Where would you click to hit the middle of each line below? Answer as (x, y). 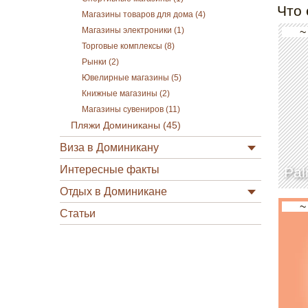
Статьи (78, 213)
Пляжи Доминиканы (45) (126, 125)
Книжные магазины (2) (126, 93)
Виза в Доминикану (109, 147)
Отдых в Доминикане (113, 191)
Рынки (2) (100, 62)
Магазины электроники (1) (133, 30)
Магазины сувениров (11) (131, 109)
